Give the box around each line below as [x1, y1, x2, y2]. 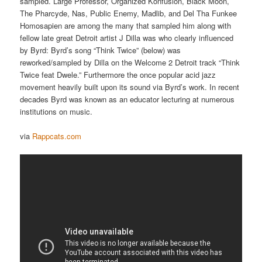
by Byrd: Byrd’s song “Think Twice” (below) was [20, 44, 181, 56]
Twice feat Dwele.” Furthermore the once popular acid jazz [20, 68, 216, 80]
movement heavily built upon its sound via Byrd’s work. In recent [20, 81, 240, 92]
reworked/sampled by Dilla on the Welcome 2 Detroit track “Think [20, 56, 240, 68]
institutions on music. [20, 105, 93, 117]
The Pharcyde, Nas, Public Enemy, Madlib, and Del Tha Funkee [20, 7, 237, 19]
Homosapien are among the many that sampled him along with [20, 19, 232, 31]
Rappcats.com [32, 130, 82, 142]
